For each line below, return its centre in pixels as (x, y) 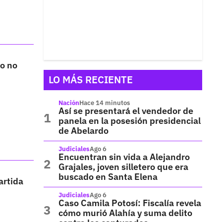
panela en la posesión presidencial (130, 121)
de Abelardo (83, 131)
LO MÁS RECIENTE (91, 80)
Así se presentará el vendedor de (126, 111)
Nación (69, 103)
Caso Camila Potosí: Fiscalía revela (130, 203)
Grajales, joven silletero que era (123, 167)
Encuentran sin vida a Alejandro (124, 157)
